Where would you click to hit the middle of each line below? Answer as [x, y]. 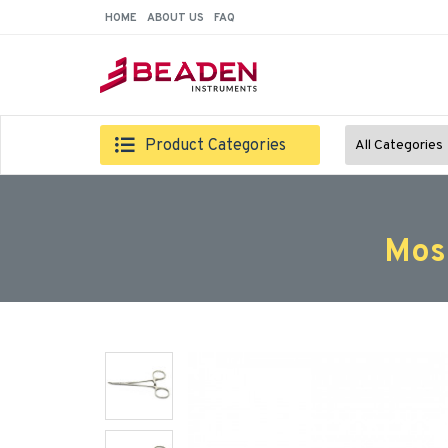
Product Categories [215, 146]
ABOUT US [175, 17]
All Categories [399, 145]
